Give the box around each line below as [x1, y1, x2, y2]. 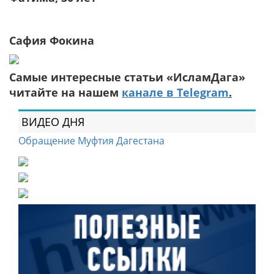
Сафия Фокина [9, 33, 94, 48]
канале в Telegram [122, 85, 229, 100]
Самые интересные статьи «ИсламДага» [9, 70, 245, 84]
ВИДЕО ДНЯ [21, 114, 84, 129]
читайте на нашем [9, 85, 122, 100]
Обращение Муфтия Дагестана [18, 134, 165, 147]
